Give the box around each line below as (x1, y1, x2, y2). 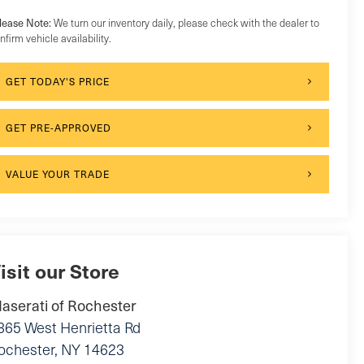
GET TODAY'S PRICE (5, 73, 110, 89)
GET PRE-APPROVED (5, 119, 111, 135)
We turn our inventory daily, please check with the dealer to (50, 15, 319, 30)
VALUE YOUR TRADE (5, 166, 110, 181)
